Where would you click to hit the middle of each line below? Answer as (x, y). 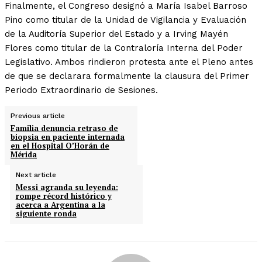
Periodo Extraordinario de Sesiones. (81, 90)
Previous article (38, 116)
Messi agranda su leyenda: (67, 187)
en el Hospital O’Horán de (60, 146)
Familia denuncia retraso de (64, 128)
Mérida (24, 155)
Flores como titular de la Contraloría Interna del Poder (124, 48)
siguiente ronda (46, 214)
